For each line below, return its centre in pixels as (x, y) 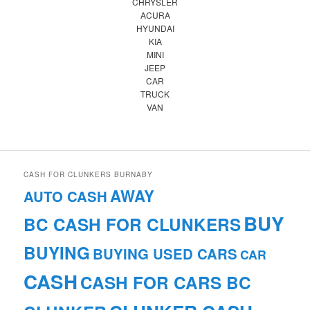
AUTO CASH (66, 197)
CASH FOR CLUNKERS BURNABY (89, 175)
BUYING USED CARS (165, 254)
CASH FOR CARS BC (166, 283)
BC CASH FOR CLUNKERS (133, 225)
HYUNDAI (155, 28)
